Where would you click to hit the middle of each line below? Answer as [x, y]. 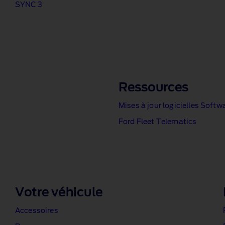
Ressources [154, 88]
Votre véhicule [59, 193]
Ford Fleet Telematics [158, 122]
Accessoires [37, 211]
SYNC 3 [29, 5]
